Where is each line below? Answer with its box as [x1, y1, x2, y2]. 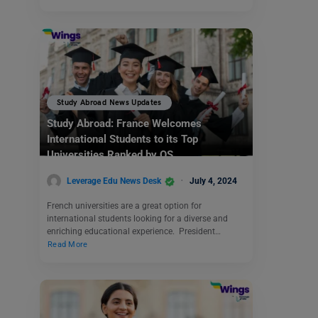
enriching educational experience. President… [47, 226, 221, 237]
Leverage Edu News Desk [67, 175, 161, 186]
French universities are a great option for [47, 201, 202, 212]
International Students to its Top [47, 133, 198, 146]
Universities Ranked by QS [47, 148, 173, 162]
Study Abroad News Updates [57, 98, 162, 108]
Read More [48, 240, 88, 250]
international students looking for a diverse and [47, 214, 228, 224]
